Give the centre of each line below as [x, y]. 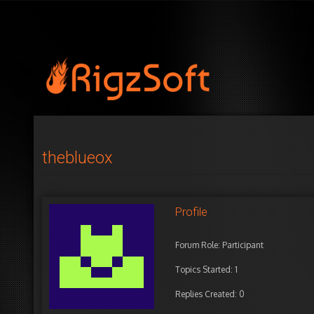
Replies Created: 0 [210, 294]
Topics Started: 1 [206, 269]
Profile [191, 212]
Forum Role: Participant [219, 245]
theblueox [77, 158]
